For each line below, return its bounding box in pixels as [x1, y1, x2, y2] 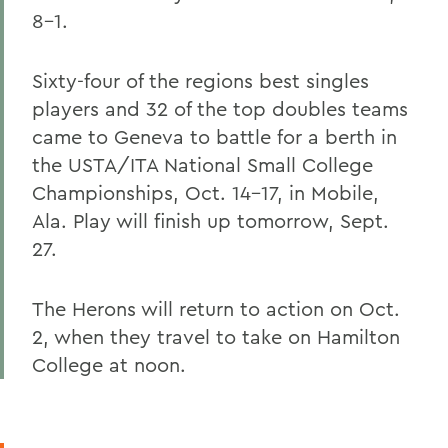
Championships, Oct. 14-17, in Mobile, [32, 180, 379, 205]
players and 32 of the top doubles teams [32, 96, 408, 121]
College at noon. [32, 352, 186, 377]
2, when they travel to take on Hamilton [32, 324, 400, 349]
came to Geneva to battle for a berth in [32, 124, 397, 149]
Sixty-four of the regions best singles [32, 68, 369, 93]
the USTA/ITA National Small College [32, 152, 373, 177]
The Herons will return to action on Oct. [32, 296, 400, 321]
